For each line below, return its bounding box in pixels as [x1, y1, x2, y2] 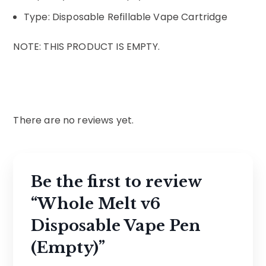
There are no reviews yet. [13, 113, 134, 128]
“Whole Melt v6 [31, 194, 161, 214]
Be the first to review [31, 172, 202, 192]
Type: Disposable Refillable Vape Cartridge [24, 10, 227, 24]
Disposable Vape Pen [31, 216, 201, 236]
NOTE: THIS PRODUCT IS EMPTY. [13, 40, 160, 54]
